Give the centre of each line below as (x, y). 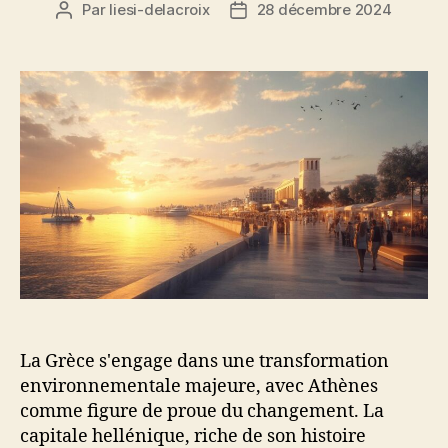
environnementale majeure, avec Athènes (199, 387)
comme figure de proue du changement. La (202, 412)
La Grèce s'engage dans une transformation (204, 362)
